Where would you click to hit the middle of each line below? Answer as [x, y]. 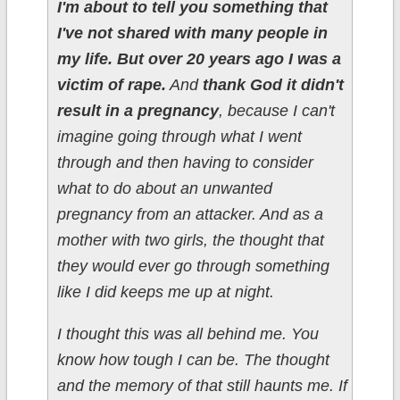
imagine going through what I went [179, 137]
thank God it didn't [273, 85]
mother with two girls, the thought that [190, 241]
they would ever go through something [193, 267]
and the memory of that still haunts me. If [202, 386]
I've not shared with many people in [192, 33]
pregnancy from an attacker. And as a [190, 215]
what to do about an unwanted [164, 189]
